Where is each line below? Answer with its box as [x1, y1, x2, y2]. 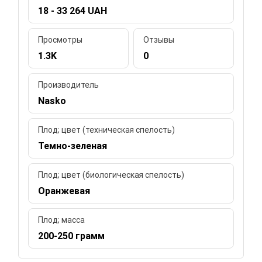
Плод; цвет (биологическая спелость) [38, 170, 185, 180]
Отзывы [143, 35, 174, 44]
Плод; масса [38, 215, 85, 225]
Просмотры [38, 35, 83, 44]
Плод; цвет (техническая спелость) [38, 125, 175, 135]
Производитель [38, 80, 99, 89]
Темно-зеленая [38, 140, 108, 151]
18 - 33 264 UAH [38, 5, 108, 16]
